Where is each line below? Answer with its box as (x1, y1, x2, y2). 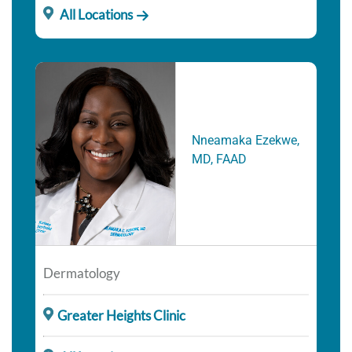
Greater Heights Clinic (57, 306, 185, 324)
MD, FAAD (192, 151, 247, 167)
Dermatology (43, 264, 120, 281)
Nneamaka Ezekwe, (192, 132, 299, 148)
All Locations (57, 6, 133, 24)
